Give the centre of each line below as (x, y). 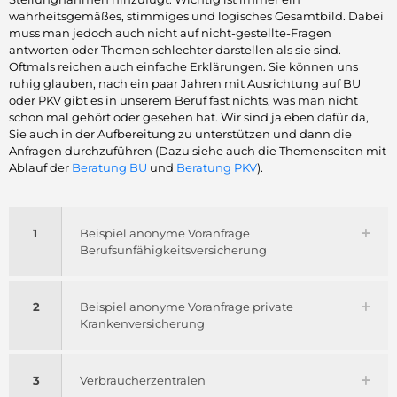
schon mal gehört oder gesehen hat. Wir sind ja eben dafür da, (189, 117)
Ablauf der (40, 167)
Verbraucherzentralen (143, 380)
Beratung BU (109, 167)
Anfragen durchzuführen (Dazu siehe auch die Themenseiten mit (198, 150)
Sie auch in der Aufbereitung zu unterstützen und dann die (180, 133)
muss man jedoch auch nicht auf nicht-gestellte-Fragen (170, 32)
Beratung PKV (217, 167)
